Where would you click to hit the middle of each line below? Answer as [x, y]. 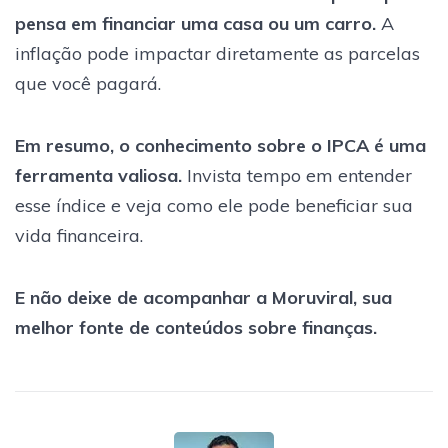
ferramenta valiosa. [98, 175]
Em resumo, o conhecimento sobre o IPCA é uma [220, 145]
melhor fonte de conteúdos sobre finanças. [196, 327]
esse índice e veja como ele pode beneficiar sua [214, 205]
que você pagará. [88, 83]
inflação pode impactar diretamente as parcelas [217, 53]
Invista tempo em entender [297, 175]
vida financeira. [79, 235]
